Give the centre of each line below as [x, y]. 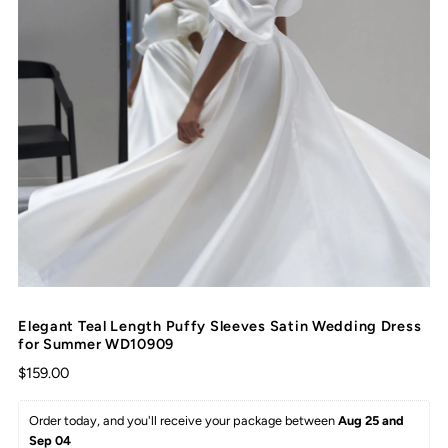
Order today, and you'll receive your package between [184, 420]
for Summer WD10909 [96, 343]
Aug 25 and [373, 420]
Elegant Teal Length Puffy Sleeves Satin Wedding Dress [220, 325]
